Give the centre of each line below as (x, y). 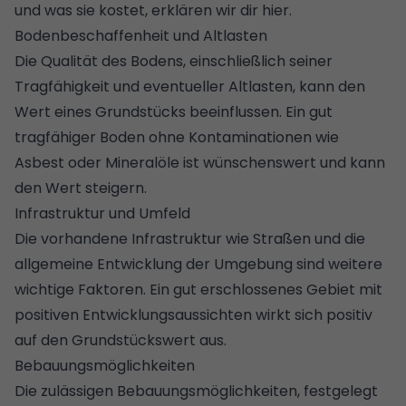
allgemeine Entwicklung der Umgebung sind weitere (198, 264)
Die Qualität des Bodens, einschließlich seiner (174, 61)
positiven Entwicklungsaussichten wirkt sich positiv (193, 314)
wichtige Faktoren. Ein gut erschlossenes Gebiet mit (198, 289)
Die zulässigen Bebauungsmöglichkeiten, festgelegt (196, 391)
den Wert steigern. (81, 188)
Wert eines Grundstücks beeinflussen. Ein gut (174, 111)
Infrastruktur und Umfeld (102, 213)
